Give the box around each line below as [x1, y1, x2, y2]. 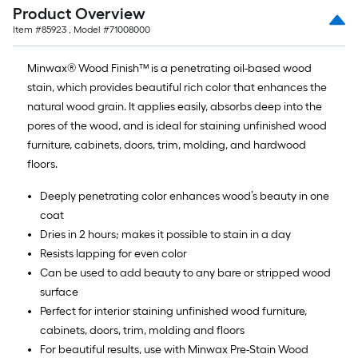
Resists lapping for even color [40, 247, 187, 261]
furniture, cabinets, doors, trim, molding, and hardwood [27, 138, 306, 152]
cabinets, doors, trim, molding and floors [40, 324, 245, 337]
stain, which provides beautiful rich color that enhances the [27, 81, 327, 94]
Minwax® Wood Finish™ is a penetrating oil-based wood [27, 62, 312, 75]
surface [40, 285, 78, 299]
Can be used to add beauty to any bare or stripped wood [40, 266, 331, 280]
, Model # [66, 24, 109, 35]
